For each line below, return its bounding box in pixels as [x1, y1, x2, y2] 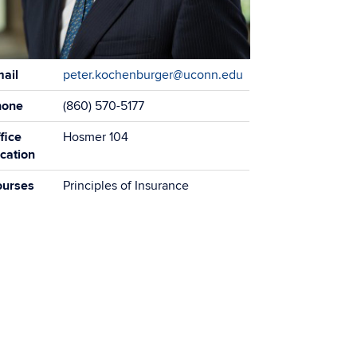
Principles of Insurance [63, 177, 190, 194]
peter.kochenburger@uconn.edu [63, 66, 244, 83]
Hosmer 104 [63, 128, 129, 145]
